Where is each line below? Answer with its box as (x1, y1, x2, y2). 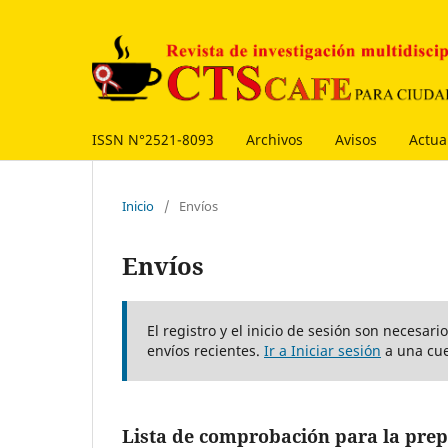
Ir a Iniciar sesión (264, 340, 381, 360)
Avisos (335, 129, 377, 149)
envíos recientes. (147, 340, 264, 360)
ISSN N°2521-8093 (92, 129, 214, 149)
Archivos (246, 129, 303, 149)
